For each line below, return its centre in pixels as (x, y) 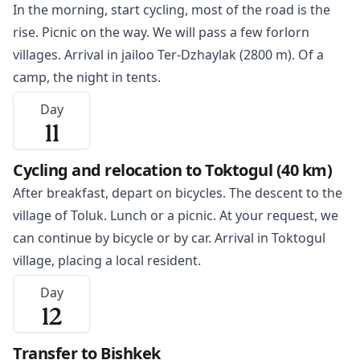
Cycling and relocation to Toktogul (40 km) (172, 170)
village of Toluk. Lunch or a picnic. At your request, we (176, 216)
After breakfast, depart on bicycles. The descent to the (178, 193)
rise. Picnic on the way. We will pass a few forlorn (161, 33)
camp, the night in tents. (87, 78)
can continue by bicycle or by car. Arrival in (142, 238)
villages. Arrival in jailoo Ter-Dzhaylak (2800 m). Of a (168, 55)
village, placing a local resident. (107, 261)
